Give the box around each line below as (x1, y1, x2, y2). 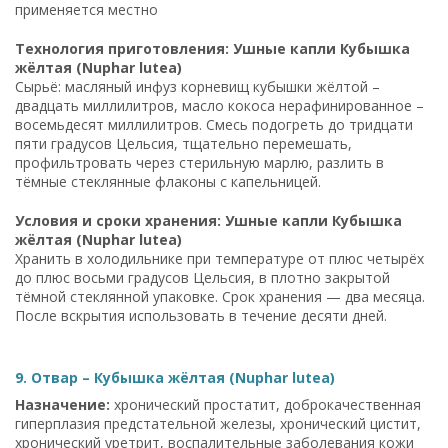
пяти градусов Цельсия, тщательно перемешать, (15, 133, 352, 153)
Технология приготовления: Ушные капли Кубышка (15, 38, 410, 58)
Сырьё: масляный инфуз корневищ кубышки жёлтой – (15, 76, 380, 96)
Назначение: (15, 394, 110, 414)
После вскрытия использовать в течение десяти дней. (15, 305, 387, 325)
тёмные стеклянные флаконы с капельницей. (15, 171, 321, 191)
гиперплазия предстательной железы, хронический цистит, (15, 413, 421, 433)
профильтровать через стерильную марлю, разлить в (15, 152, 384, 172)
